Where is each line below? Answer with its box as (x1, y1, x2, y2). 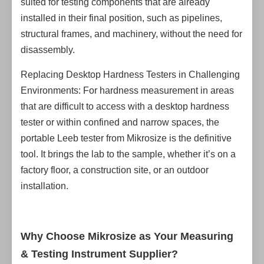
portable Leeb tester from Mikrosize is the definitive (21, 133, 232, 143)
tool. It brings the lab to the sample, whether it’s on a (21, 149, 236, 159)
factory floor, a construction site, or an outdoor (21, 165, 209, 175)
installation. (21, 181, 68, 191)
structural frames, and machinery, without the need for (21, 29, 242, 39)
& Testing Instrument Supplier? (21, 248, 178, 260)
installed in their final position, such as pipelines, (21, 13, 222, 23)
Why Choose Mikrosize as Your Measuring (21, 230, 233, 242)
